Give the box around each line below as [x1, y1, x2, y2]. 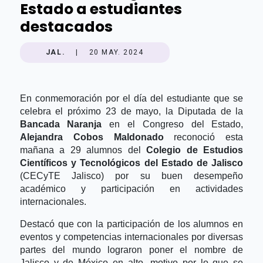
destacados [19, 16, 113, 38]
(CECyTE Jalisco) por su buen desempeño [19, 170, 244, 181]
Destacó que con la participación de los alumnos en [19, 218, 244, 229]
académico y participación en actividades [19, 183, 244, 194]
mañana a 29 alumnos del [19, 144, 147, 155]
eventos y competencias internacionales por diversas [19, 231, 244, 242]
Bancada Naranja [19, 119, 102, 129]
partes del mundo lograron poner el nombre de [19, 244, 244, 255]
